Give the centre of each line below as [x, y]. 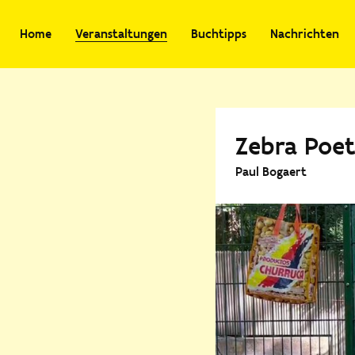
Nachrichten [305, 34]
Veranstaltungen [121, 34]
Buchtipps [219, 34]
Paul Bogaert [271, 172]
